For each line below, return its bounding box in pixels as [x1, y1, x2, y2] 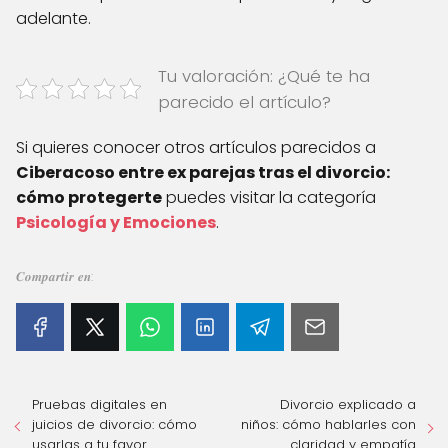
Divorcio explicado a [280, 394, 416, 414]
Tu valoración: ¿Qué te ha [158, 63, 370, 88]
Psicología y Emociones [16, 210, 216, 234]
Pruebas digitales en [32, 394, 167, 414]
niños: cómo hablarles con [241, 414, 416, 434]
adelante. [16, 6, 91, 30]
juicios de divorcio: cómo [32, 414, 197, 434]
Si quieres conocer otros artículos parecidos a [16, 135, 376, 159]
